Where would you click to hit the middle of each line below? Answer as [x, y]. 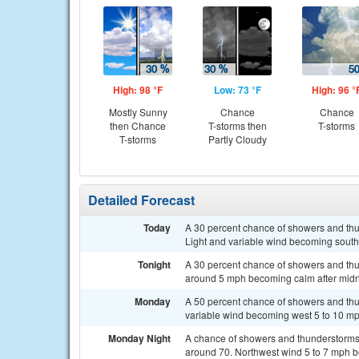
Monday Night [139, 338]
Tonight [154, 264]
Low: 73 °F [237, 90]
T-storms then [237, 125]
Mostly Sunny [138, 112]
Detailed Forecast [141, 200]
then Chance [138, 125]
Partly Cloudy [237, 139]
